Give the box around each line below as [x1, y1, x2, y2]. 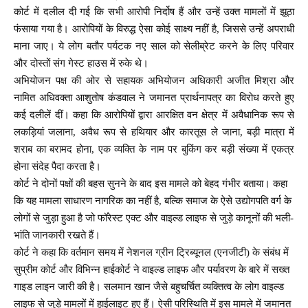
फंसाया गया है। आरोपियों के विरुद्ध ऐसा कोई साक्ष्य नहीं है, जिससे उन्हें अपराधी [14, 23, 294, 35]
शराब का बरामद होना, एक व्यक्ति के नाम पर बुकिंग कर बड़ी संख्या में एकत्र [14, 144, 294, 155]
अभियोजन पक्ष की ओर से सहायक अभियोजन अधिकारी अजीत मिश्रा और [14, 75, 294, 87]
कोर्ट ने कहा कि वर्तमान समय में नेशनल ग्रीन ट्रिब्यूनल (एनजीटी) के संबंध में [14, 247, 289, 258]
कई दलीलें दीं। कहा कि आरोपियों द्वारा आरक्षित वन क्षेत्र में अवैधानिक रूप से [14, 109, 294, 121]
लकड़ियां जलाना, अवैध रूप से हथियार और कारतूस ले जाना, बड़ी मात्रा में [14, 126, 294, 138]
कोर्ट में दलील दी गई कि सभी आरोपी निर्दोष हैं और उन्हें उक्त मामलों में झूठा [14, 6, 294, 18]
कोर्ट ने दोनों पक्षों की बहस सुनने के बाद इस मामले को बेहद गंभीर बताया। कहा [14, 178, 287, 190]
